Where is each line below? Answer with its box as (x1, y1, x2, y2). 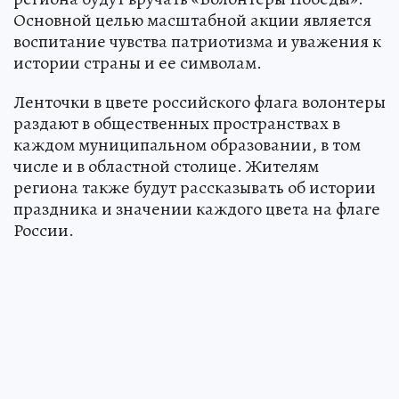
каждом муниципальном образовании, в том (13, 132, 361, 157)
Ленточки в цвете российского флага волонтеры (13, 89, 386, 114)
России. (13, 217, 74, 242)
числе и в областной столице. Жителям (13, 153, 319, 178)
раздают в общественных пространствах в (13, 110, 340, 135)
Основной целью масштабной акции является (13, 7, 371, 32)
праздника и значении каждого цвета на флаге (13, 196, 380, 221)
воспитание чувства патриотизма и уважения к (13, 28, 381, 53)
